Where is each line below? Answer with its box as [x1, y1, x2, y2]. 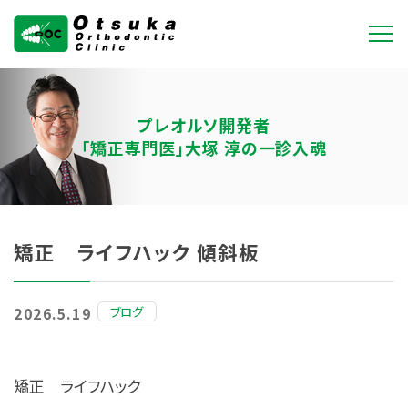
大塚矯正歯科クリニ [14, 53, 173, 79]
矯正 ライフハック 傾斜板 [14, 238, 260, 266]
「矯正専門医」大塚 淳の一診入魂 [80, 136, 328, 159]
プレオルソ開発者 [137, 113, 271, 137]
